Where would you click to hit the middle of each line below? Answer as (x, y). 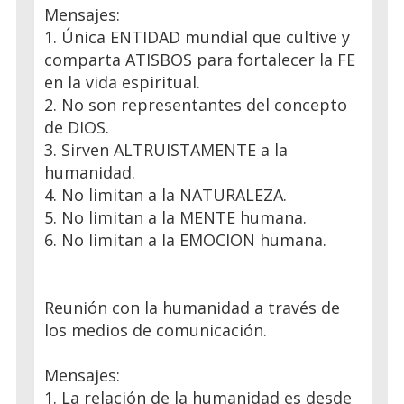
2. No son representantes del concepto (196, 104)
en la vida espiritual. (122, 82)
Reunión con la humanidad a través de (192, 307)
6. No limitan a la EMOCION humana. (185, 239)
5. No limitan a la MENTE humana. (175, 217)
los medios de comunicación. (156, 330)
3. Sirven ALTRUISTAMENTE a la (166, 149)
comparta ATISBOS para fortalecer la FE (200, 59)
